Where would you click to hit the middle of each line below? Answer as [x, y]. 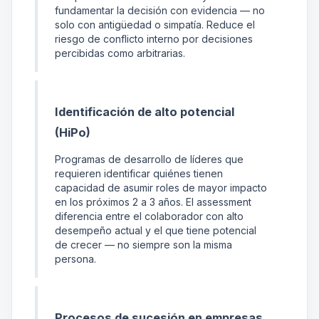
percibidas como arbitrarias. [120, 53]
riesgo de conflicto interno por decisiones [154, 39]
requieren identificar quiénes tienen [139, 174]
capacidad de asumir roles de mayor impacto [161, 188]
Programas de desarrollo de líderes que [149, 159]
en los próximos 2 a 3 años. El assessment [153, 202]
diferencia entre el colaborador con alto [149, 216]
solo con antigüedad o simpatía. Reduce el [155, 25]
